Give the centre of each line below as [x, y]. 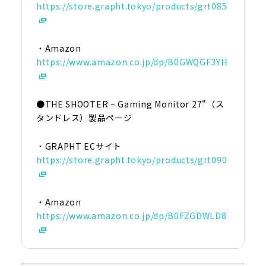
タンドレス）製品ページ [84, 117]
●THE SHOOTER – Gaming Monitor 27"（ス [130, 104]
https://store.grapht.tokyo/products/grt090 [132, 159]
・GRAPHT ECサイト [79, 146]
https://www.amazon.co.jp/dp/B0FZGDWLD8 [131, 215]
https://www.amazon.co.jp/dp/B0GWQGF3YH [132, 61]
